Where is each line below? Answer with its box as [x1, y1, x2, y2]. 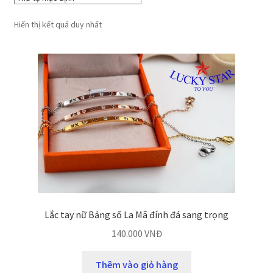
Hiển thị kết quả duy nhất [13, 19, 102, 30]
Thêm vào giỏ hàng [95, 258, 178, 271]
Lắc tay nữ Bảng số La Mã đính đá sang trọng [44, 208, 229, 221]
